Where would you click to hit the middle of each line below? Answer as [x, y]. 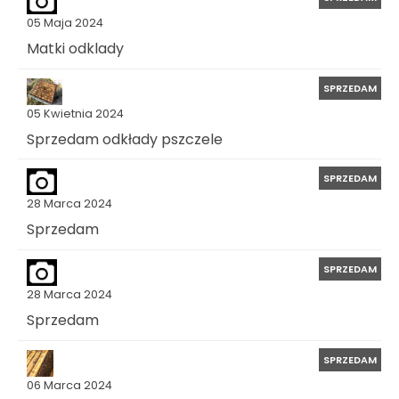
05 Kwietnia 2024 [75, 113]
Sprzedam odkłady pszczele [125, 139]
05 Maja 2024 [65, 23]
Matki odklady [75, 48]
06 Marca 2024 [69, 385]
